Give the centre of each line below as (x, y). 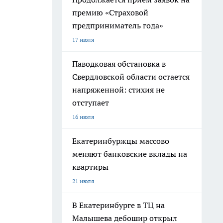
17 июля (83, 40)
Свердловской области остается (131, 77)
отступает (91, 103)
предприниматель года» (118, 25)
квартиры (90, 167)
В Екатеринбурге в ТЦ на (118, 205)
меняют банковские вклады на (130, 154)
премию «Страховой (110, 12)
